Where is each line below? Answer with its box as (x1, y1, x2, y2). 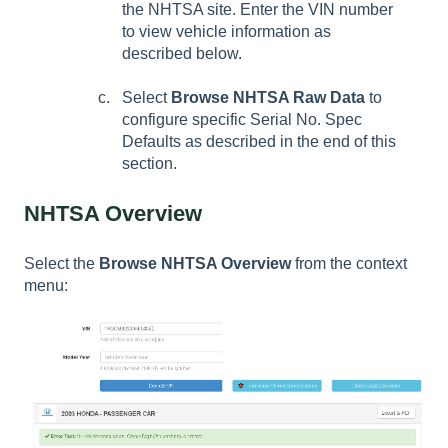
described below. (122, 44, 242, 62)
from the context (295, 254, 407, 272)
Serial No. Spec (250, 111, 362, 129)
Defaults (122, 133, 185, 151)
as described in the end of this (185, 133, 396, 151)
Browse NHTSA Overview (99, 254, 295, 272)
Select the (24, 254, 99, 272)
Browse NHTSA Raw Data (171, 89, 365, 107)
